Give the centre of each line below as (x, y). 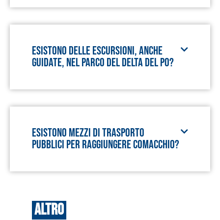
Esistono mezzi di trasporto (88, 133)
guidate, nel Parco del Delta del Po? (103, 63)
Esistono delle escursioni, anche (97, 51)
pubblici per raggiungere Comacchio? (106, 145)
